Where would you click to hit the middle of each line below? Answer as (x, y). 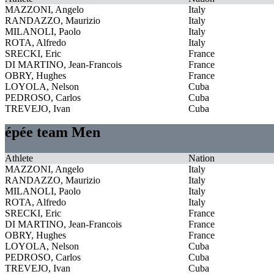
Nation (202, 158)
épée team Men (53, 132)
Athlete (19, 158)
